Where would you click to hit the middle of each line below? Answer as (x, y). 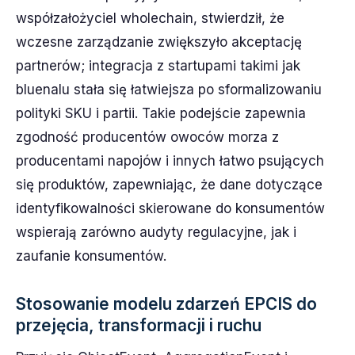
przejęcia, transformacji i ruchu (139, 325)
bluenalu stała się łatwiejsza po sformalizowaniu (169, 90)
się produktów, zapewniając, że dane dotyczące (169, 185)
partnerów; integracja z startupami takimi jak (158, 66)
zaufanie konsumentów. (91, 256)
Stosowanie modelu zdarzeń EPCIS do (166, 304)
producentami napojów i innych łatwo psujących (170, 161)
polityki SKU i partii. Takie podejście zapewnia (161, 113)
